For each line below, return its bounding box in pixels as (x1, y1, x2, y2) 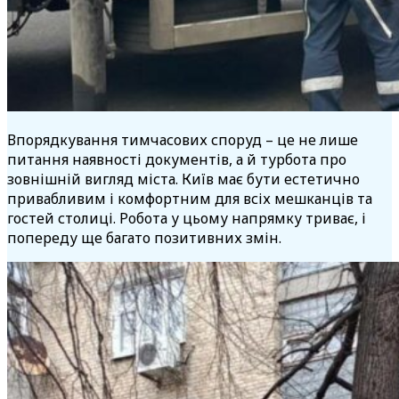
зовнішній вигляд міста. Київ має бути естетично (7, 169, 360, 190)
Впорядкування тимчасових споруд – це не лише (7, 130, 358, 151)
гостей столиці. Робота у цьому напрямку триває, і (7, 208, 366, 229)
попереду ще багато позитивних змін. (7, 228, 281, 248)
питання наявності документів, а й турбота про (7, 150, 346, 170)
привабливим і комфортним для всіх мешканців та (7, 189, 372, 209)
